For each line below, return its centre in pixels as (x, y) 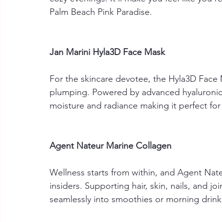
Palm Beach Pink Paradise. (102, 12)
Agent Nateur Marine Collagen (111, 146)
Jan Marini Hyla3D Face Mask (107, 52)
